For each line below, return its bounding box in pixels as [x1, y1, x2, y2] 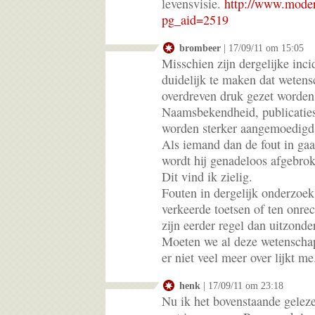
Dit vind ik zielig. [162, 167, 252, 185]
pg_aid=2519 [162, 11, 229, 28]
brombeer [179, 41, 221, 53]
